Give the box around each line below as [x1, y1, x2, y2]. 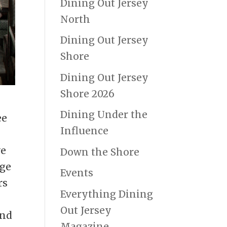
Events [60, 167, 94, 179]
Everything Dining [60, 187, 154, 200]
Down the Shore [60, 145, 140, 158]
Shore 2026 [60, 87, 115, 100]
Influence [60, 125, 109, 137]
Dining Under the [60, 108, 148, 121]
